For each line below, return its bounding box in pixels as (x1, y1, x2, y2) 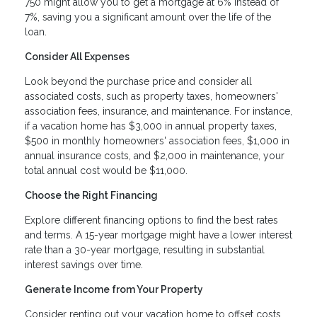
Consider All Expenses (25, 51, 129, 63)
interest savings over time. (25, 259, 143, 271)
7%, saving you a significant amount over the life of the (25, 11, 271, 23)
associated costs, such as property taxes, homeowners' (25, 91, 278, 103)
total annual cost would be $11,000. (25, 165, 188, 177)
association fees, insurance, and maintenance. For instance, (25, 105, 292, 117)
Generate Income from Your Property (25, 284, 203, 296)
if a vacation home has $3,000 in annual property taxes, (25, 120, 277, 132)
